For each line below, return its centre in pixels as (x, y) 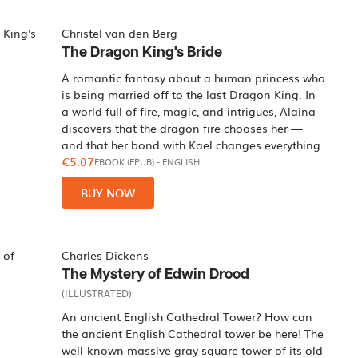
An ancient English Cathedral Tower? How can (187, 316)
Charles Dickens (105, 255)
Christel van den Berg (120, 33)
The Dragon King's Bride (142, 52)
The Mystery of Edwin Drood (156, 274)
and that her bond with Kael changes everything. (193, 145)
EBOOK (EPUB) (125, 162)
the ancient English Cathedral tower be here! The (193, 333)
